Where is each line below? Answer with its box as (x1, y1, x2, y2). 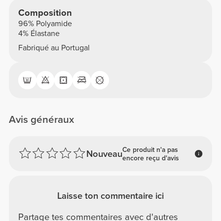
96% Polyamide (18, 19, 72, 29)
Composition (18, 7, 72, 19)
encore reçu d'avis (122, 153, 179, 162)
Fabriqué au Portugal (18, 43, 90, 53)
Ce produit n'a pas (122, 145, 178, 154)
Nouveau (86, 148, 122, 159)
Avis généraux (9, 113, 74, 126)
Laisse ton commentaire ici (57, 190, 164, 201)
